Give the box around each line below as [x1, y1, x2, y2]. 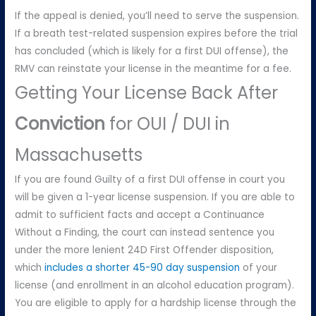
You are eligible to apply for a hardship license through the [15, 296, 297, 310]
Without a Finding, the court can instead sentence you [15, 226, 275, 240]
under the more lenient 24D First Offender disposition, [15, 243, 274, 257]
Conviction [15, 112, 106, 136]
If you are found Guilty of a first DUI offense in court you [15, 173, 286, 187]
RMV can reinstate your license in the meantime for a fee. [15, 62, 292, 76]
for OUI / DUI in [105, 112, 231, 136]
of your [240, 261, 278, 275]
